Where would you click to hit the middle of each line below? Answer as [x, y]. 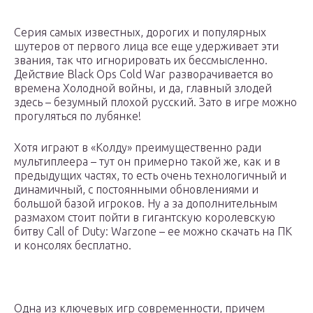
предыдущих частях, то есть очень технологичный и [150, 176]
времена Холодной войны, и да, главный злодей [143, 88]
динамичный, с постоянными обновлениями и [136, 190]
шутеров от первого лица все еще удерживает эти [146, 46]
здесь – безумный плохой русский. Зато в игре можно [155, 102]
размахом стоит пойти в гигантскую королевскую [145, 218]
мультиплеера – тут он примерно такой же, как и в [147, 162]
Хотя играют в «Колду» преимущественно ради [138, 148]
